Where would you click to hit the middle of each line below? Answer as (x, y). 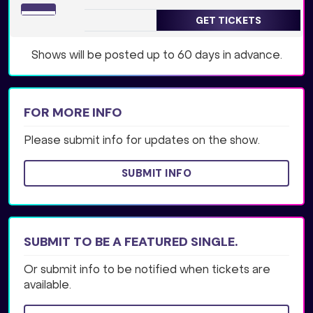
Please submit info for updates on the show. (142, 141)
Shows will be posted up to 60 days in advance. (156, 56)
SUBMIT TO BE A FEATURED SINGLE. (131, 242)
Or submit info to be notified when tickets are (147, 271)
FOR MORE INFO (73, 113)
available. (48, 286)
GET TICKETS (228, 21)
